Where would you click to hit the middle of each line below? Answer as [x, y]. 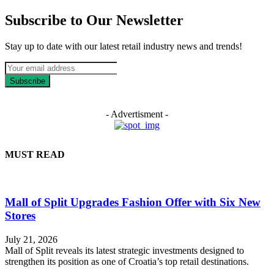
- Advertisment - [137, 114]
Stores [20, 216]
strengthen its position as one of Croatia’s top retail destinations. [127, 261]
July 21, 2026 [31, 239]
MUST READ [35, 155]
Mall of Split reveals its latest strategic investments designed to [124, 250]
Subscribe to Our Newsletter [94, 20]
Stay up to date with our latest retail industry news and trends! [124, 46]
